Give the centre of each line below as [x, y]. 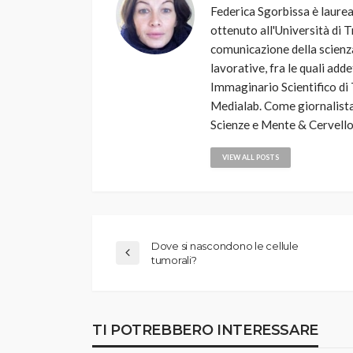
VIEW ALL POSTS [251, 158]
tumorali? [174, 260]
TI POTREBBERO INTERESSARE [205, 331]
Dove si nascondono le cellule [225, 246]
